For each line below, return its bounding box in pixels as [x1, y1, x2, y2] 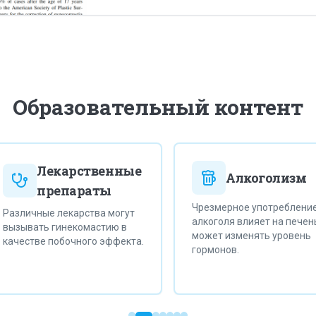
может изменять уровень [182, 229, 301, 241]
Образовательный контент [13, 92, 303, 121]
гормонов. [182, 243, 229, 255]
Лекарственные [27, 162, 132, 179]
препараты [27, 181, 102, 199]
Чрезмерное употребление [182, 201, 308, 213]
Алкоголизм [216, 169, 297, 186]
